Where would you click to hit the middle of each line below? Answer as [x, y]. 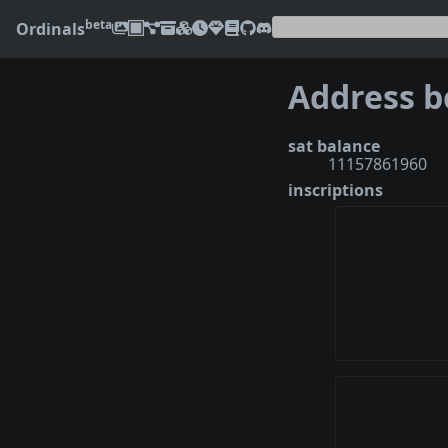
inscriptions [335, 189]
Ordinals [50, 29]
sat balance [334, 145]
